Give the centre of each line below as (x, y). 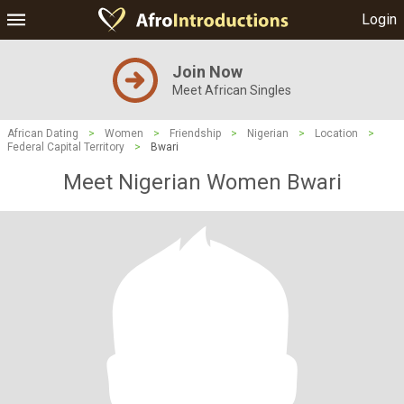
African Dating (43, 133)
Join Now (207, 72)
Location (336, 133)
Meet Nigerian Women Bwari (202, 182)
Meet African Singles (232, 90)
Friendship (195, 133)
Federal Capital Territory (66, 147)
